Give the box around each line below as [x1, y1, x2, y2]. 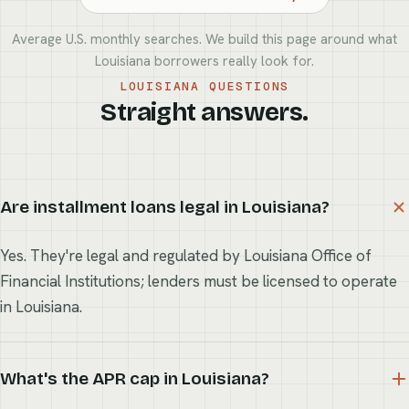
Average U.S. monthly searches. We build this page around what [12, 30, 397, 48]
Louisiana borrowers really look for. [95, 52, 314, 70]
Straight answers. [100, 97, 309, 127]
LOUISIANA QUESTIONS [119, 79, 290, 94]
